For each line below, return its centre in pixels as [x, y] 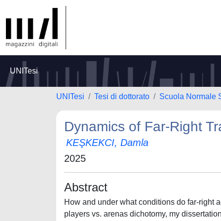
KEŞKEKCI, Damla [107, 143]
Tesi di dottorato [122, 96]
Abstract [86, 187]
